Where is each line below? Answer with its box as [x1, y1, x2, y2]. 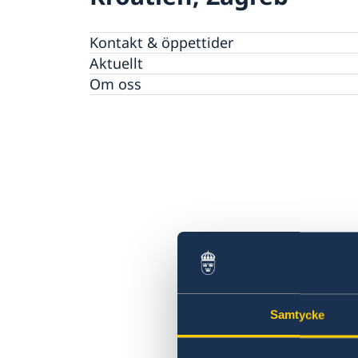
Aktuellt [89, 53, 143, 73]
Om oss [89, 74, 141, 93]
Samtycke [269, 308, 325, 322]
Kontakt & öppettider [89, 32, 233, 52]
